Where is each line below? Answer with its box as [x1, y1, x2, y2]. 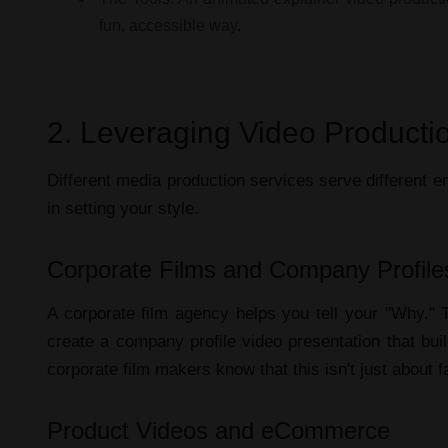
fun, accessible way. [99, 16, 241, 34]
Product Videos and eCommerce [47, 416, 390, 444]
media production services [116, 170, 314, 190]
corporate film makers [47, 359, 211, 379]
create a [47, 331, 116, 351]
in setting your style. [47, 198, 199, 218]
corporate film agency [63, 303, 230, 323]
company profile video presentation [115, 331, 381, 351]
